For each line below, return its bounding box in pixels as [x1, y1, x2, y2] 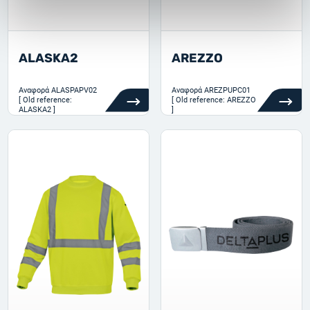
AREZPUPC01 [204, 86, 250, 95]
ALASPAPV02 [51, 86, 98, 95]
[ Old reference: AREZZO [172, 95, 256, 104]
